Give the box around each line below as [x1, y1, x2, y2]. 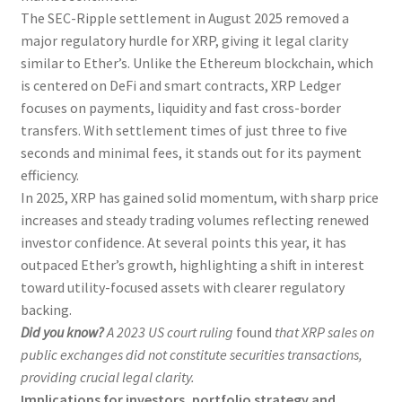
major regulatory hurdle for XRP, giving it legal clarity [20, 31, 348, 49]
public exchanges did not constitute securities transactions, [20, 345, 363, 363]
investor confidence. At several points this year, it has [20, 232, 346, 251]
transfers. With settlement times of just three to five [20, 120, 347, 139]
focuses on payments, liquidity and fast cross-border [20, 98, 341, 117]
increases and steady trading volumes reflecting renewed [20, 210, 369, 229]
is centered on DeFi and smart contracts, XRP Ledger [20, 75, 341, 94]
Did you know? [20, 322, 104, 341]
